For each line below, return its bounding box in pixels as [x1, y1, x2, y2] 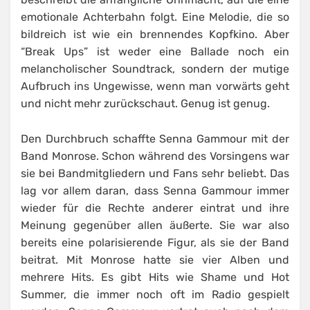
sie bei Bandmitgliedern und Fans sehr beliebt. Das [21, 167, 289, 181]
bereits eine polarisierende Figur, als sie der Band [21, 236, 289, 250]
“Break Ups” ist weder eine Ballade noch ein [21, 45, 289, 59]
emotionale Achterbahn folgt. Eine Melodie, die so [21, 10, 289, 24]
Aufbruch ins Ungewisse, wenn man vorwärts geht [21, 80, 289, 93]
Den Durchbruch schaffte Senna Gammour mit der [21, 132, 289, 146]
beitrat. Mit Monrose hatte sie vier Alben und [21, 253, 289, 267]
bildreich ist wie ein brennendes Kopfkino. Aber [21, 28, 289, 42]
